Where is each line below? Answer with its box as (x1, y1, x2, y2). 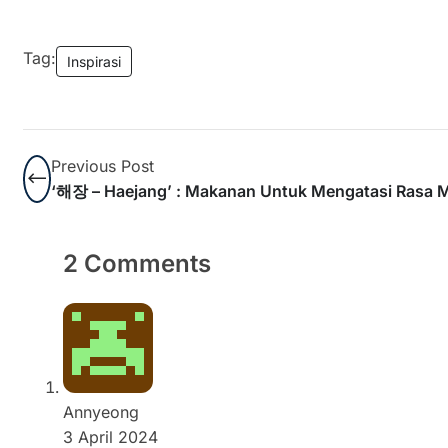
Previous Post (51, 156, 154, 177)
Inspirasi (67, 52, 121, 70)
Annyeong (63, 402, 139, 423)
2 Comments (63, 249, 211, 279)
